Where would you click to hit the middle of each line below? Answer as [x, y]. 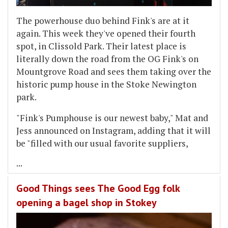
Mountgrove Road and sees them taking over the [114, 71]
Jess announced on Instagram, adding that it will [113, 130]
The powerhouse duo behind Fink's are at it [103, 20]
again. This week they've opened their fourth [106, 33]
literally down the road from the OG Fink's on [107, 59]
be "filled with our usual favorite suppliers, [102, 143]
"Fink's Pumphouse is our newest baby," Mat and [112, 118]
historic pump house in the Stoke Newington [106, 84]
